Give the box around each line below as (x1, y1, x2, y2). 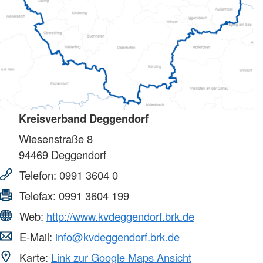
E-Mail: (16, 228, 55, 244)
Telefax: (16, 187, 59, 203)
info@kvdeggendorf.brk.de (55, 228, 180, 244)
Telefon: (16, 167, 59, 183)
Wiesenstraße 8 (19, 130, 93, 146)
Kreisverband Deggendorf (19, 110, 149, 126)
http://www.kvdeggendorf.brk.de (46, 208, 194, 224)
